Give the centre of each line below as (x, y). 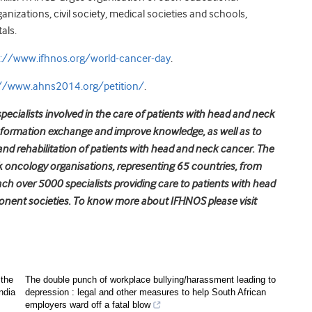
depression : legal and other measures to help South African (146, 292)
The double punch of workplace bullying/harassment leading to (150, 280)
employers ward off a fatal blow (88, 305)
